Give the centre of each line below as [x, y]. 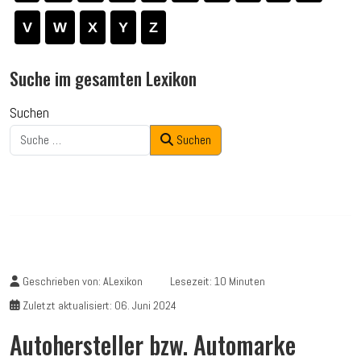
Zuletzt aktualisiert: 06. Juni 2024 [100, 305]
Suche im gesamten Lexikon [103, 78]
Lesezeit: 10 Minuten [218, 281]
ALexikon [123, 281]
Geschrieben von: [62, 281]
